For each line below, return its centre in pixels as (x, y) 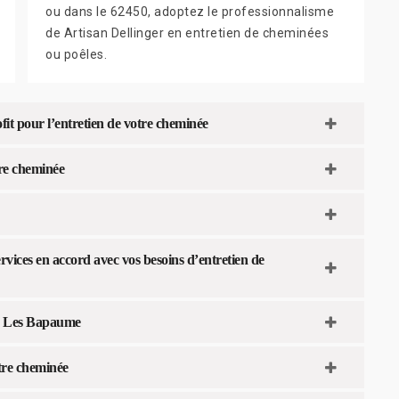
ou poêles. (76, 55)
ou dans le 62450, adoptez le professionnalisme (190, 12)
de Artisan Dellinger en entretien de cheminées (187, 33)
